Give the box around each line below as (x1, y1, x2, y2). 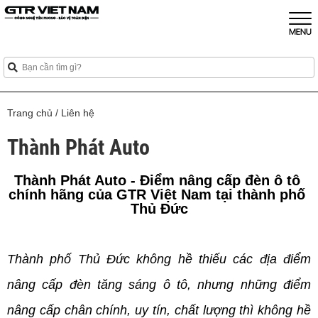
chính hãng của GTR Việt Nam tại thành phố (9, 187, 305, 202)
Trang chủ (7, 107, 53, 119)
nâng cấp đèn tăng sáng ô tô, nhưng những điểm (7, 278, 311, 292)
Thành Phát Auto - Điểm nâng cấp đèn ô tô (13, 172, 300, 188)
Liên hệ (61, 107, 94, 119)
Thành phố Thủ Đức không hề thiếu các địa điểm (7, 252, 311, 266)
